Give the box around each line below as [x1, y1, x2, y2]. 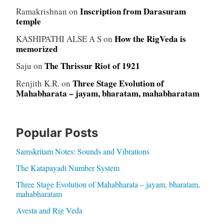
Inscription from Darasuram [79, 4, 186, 17]
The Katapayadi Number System [15, 162, 119, 173]
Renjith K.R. [15, 77, 59, 89]
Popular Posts [15, 125, 98, 140]
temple [15, 14, 41, 27]
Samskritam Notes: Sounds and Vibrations [15, 146, 149, 157]
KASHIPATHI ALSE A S [15, 32, 101, 44]
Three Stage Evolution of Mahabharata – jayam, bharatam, [15, 179, 200, 190]
